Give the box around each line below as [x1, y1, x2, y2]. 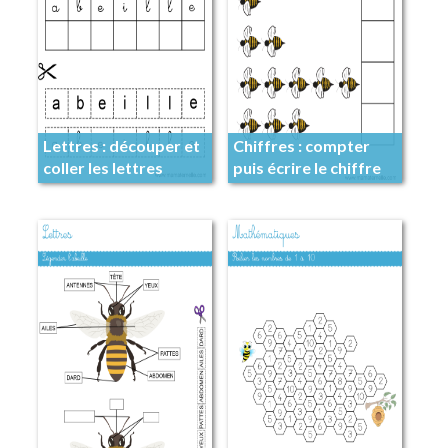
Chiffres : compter [232, 136, 370, 156]
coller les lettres [42, 158, 163, 178]
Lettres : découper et [42, 136, 200, 156]
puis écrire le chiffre [232, 158, 381, 178]
